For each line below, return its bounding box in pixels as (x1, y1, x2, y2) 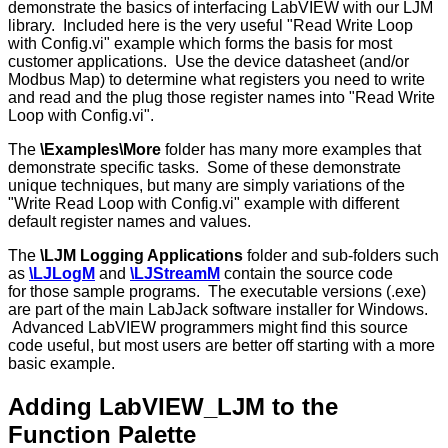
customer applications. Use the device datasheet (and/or (8, 53, 409, 71)
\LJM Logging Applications (40, 247, 247, 265)
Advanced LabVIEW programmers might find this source (8, 319, 408, 337)
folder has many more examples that (161, 141, 421, 159)
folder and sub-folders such (247, 247, 439, 265)
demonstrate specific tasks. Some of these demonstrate (8, 159, 401, 177)
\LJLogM (29, 265, 95, 283)
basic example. (8, 355, 115, 373)
